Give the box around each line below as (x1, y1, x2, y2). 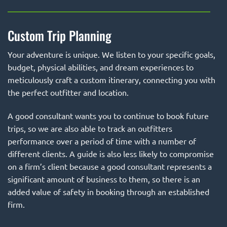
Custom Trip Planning (8, 25, 111, 45)
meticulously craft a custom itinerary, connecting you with (8, 74, 215, 85)
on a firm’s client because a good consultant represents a (8, 161, 212, 172)
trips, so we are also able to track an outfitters (8, 123, 172, 134)
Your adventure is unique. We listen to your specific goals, (8, 49, 215, 60)
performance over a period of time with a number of (8, 136, 196, 146)
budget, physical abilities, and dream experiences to (8, 62, 194, 72)
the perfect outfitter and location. (8, 87, 129, 98)
